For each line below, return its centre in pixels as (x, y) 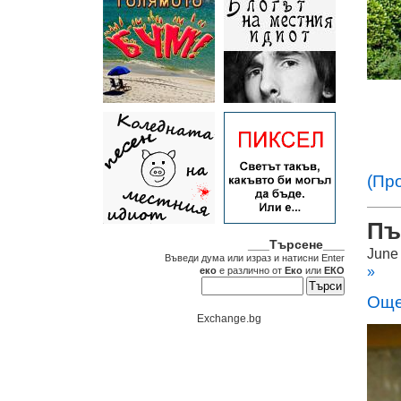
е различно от (251, 270)
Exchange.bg (229, 319)
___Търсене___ (296, 244)
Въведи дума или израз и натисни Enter (255, 258)
